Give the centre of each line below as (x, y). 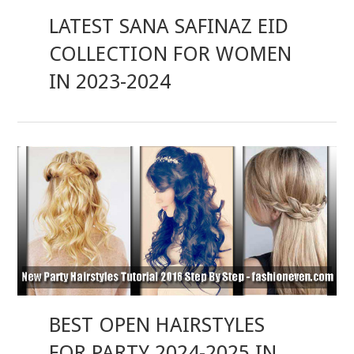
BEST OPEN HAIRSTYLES (157, 325)
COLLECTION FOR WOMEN (171, 54)
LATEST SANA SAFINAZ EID (169, 26)
